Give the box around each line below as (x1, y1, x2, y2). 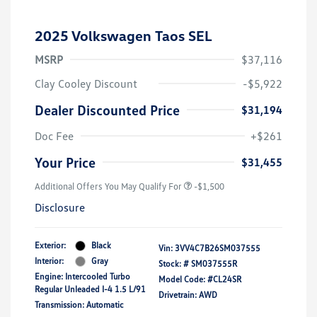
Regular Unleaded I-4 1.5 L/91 (35, 284, 146, 295)
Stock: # (158, 258, 189, 270)
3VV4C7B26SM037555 (175, 243, 260, 254)
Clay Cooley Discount (35, 76, 137, 91)
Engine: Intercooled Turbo (35, 271, 130, 282)
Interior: (35, 255, 64, 267)
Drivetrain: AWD (158, 289, 217, 301)
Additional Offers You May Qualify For (35, 180, 182, 192)
